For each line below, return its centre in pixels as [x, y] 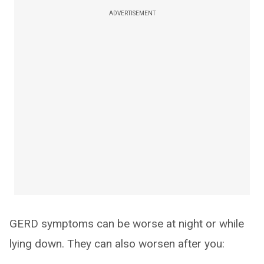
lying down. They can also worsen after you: [117, 244]
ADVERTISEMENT [132, 14]
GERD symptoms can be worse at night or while [127, 224]
